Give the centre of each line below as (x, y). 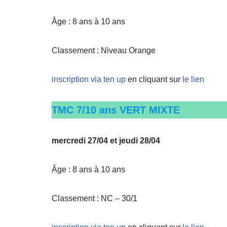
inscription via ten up (89, 79)
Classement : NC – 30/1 (94, 198)
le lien (193, 79)
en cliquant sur (155, 79)
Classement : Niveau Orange (104, 50)
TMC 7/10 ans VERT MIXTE (116, 110)
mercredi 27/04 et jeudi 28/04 (106, 141)
